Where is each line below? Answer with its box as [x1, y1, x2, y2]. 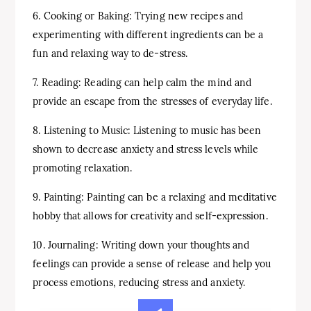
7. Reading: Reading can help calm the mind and [33, 76, 252, 89]
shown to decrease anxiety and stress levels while [33, 143, 259, 155]
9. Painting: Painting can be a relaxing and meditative [33, 191, 277, 203]
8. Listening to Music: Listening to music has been [33, 124, 262, 137]
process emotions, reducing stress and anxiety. [33, 276, 246, 289]
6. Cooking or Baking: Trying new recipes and [33, 10, 243, 22]
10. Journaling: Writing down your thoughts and [33, 239, 250, 251]
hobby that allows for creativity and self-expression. [33, 210, 268, 222]
